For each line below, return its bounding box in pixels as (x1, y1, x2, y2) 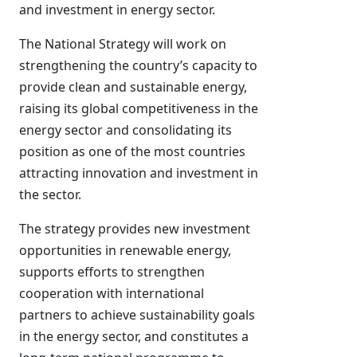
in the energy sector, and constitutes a (19, 328, 249, 345)
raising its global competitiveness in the (19, 100, 258, 117)
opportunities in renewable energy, (19, 241, 231, 259)
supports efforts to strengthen (19, 263, 205, 280)
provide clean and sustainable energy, (19, 78, 247, 96)
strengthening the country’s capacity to (19, 57, 257, 74)
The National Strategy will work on (19, 35, 226, 53)
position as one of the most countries (19, 143, 245, 160)
